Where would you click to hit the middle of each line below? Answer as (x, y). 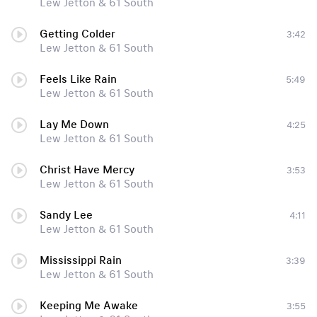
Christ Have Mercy (87, 170)
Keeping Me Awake (89, 306)
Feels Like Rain (78, 79)
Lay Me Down (74, 125)
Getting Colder (77, 34)
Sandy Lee (66, 215)
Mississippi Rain (81, 260)
